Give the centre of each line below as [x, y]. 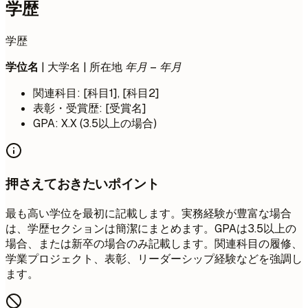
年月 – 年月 [153, 67]
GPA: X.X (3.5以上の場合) [95, 124]
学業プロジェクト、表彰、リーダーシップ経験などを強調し [154, 258]
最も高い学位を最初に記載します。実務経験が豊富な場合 [148, 213]
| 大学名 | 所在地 [82, 67]
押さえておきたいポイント [82, 184]
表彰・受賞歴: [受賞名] [90, 109]
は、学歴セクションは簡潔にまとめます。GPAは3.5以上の [151, 228]
